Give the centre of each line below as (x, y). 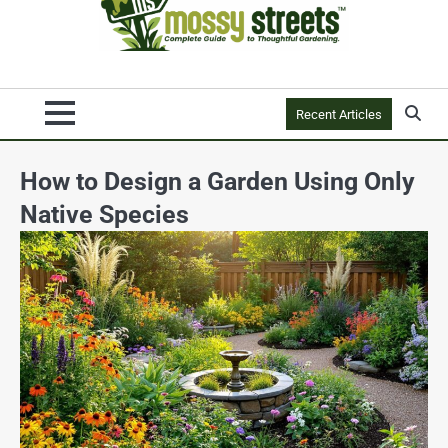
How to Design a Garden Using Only (217, 180)
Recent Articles (339, 114)
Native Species (104, 213)
